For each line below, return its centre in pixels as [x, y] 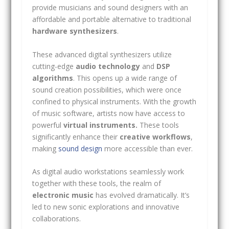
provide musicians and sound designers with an [110, 8]
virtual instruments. [101, 125]
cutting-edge [54, 66]
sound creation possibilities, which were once [107, 89]
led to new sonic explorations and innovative [106, 207]
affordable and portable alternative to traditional [111, 19]
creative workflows [155, 136]
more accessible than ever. [147, 148]
